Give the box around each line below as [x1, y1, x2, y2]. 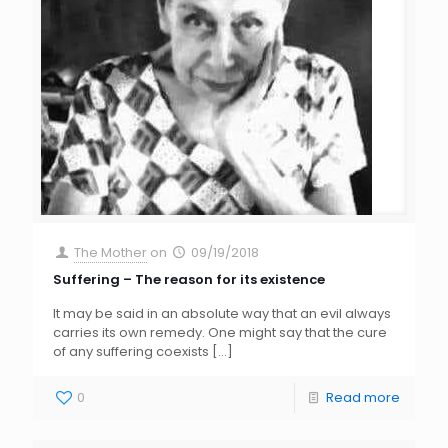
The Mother [74, 243, 148, 263]
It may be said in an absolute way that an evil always [53, 304, 391, 324]
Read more [326, 388, 400, 408]
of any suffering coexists [53, 342, 209, 362]
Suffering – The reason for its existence [53, 270, 325, 290]
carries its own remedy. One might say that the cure [53, 323, 387, 343]
